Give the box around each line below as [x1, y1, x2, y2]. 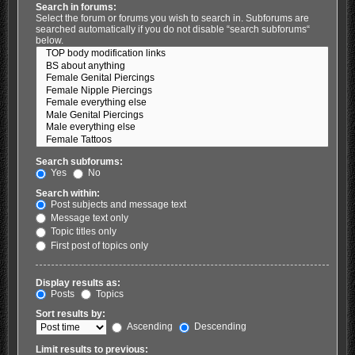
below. [35, 35, 63, 47]
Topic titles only [48, 226, 116, 238]
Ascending [124, 321, 173, 333]
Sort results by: [35, 308, 105, 320]
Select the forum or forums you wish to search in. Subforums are [35, 13, 309, 25]
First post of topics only [48, 239, 148, 251]
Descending [191, 321, 246, 333]
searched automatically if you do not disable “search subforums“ [35, 24, 310, 36]
